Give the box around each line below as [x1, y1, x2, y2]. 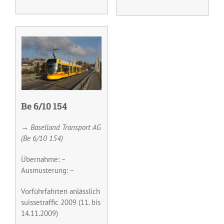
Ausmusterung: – [21, 165, 74, 175]
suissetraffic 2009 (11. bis [21, 197, 100, 207]
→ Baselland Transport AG [21, 122, 101, 132]
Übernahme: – [21, 154, 66, 164]
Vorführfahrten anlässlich [21, 186, 100, 196]
